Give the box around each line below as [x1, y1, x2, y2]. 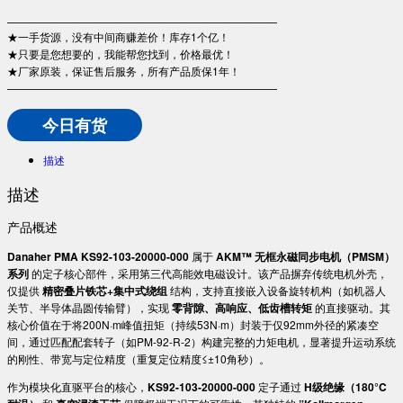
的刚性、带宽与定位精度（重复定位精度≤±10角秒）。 [7, 351, 270, 367]
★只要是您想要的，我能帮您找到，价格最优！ [7, 46, 234, 62]
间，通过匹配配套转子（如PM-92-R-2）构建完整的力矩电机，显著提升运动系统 [7, 334, 396, 350]
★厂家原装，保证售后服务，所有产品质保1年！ [7, 63, 240, 79]
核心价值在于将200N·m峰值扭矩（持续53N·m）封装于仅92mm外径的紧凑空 [7, 317, 379, 333]
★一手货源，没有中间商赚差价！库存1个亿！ [7, 29, 229, 45]
